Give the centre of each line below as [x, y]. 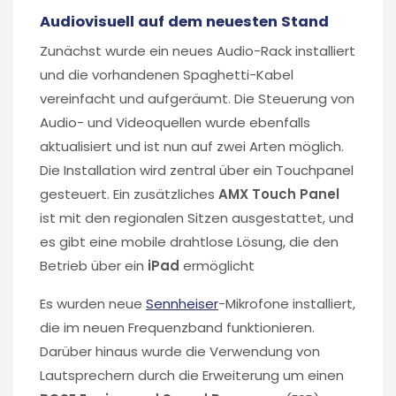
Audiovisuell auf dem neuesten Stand [184, 21]
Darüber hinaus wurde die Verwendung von [180, 351]
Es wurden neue [93, 303]
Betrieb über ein [94, 265]
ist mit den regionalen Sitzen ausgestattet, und [197, 217]
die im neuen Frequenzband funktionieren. [177, 327]
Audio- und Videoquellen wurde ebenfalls [175, 122]
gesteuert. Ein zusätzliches [129, 194]
